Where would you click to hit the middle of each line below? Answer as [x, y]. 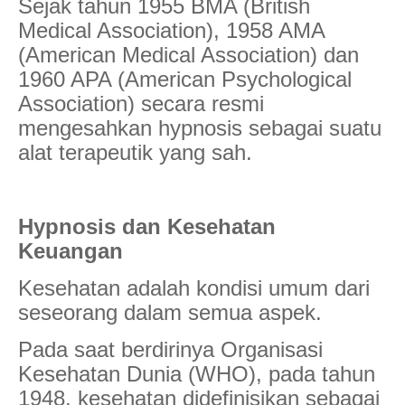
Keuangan [71, 250]
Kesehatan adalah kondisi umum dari [194, 287]
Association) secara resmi [141, 103]
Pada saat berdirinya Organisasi [170, 349]
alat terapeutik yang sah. [135, 152]
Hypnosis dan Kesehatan [147, 226]
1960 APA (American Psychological [185, 79]
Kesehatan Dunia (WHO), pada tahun [197, 373]
